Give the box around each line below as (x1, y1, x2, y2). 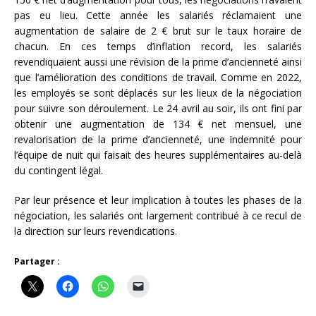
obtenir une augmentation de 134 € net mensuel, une (14, 116, 302, 130)
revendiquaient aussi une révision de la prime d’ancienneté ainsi (14, 54, 302, 68)
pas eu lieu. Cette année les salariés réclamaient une (14, 8, 302, 22)
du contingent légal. (14, 163, 103, 177)
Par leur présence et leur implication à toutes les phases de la (14, 193, 302, 207)
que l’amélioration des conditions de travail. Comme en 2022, (14, 70, 302, 84)
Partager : (14, 255, 60, 267)
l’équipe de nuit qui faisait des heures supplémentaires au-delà (14, 147, 302, 162)
